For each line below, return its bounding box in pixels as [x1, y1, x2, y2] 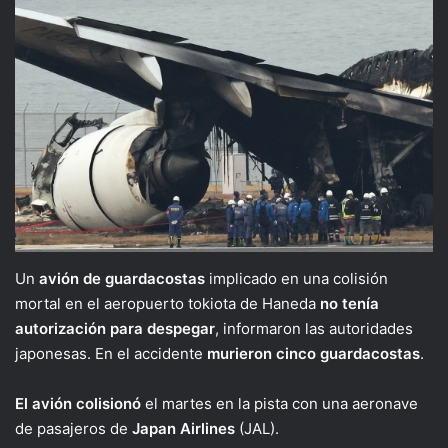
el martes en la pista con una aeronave [145, 394, 418, 414]
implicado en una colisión [205, 269, 388, 289]
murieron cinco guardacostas [207, 344, 420, 364]
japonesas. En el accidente [15, 344, 207, 364]
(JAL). [235, 419, 279, 439]
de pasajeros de [15, 419, 132, 439]
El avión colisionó [15, 394, 145, 414]
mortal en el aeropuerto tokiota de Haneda [15, 294, 320, 314]
